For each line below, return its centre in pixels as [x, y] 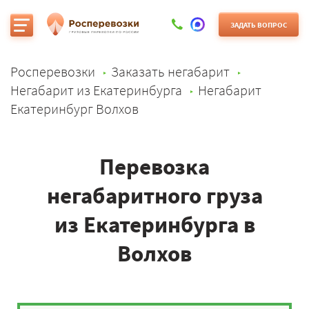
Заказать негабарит [170, 71]
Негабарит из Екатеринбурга [96, 90]
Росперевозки [53, 71]
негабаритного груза [154, 196]
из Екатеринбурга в [154, 225]
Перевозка [154, 167]
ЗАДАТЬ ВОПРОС [259, 24]
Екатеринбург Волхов [74, 109]
